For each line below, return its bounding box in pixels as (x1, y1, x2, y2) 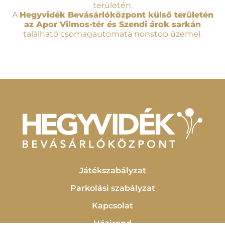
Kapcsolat (92, 200, 133, 210)
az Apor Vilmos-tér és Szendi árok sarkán (24, 20, 201, 30)
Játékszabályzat (79, 165, 146, 175)
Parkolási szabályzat (70, 183, 155, 193)
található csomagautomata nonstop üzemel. (23, 29, 202, 39)
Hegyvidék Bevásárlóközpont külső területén (19, 10, 213, 20)
